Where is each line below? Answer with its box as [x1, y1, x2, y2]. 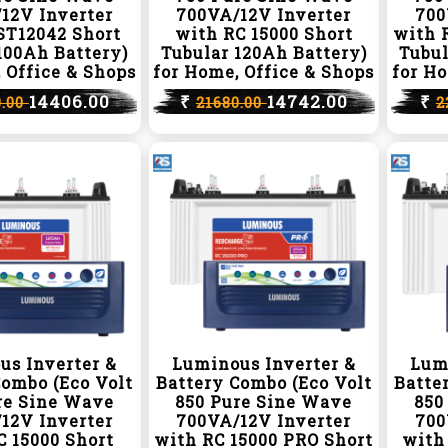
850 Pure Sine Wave [175, 391, 353, 412]
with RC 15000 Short [174, 23, 353, 44]
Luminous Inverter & [171, 353, 356, 374]
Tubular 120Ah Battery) [160, 42, 367, 63]
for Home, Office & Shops [153, 61, 375, 82]
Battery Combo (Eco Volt [155, 372, 372, 393]
